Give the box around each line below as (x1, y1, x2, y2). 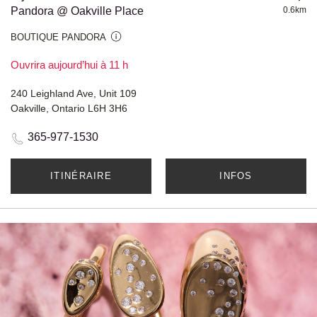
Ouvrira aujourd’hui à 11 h (11, 59, 128, 71)
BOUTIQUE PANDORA (11, 32, 106, 43)
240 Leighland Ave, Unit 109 (11, 88, 137, 100)
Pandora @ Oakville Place (11, 5, 144, 18)
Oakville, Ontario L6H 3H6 (11, 103, 127, 115)
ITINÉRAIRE (50, 171, 112, 182)
